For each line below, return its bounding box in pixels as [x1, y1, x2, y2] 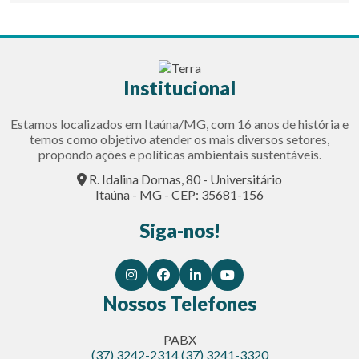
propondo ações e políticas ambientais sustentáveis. [38, 146, 321, 162]
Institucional [123, 75, 236, 99]
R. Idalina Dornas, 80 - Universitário [87, 171, 282, 187]
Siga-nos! [139, 218, 220, 242]
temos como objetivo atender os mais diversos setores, [30, 131, 329, 147]
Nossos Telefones [103, 291, 256, 315]
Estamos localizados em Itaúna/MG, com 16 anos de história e [10, 115, 349, 131]
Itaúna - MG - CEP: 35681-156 [95, 186, 264, 202]
